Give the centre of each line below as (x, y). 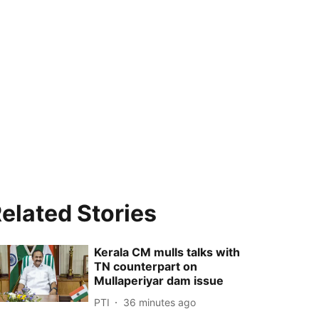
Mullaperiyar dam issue (159, 281)
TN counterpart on (146, 266)
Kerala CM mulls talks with (167, 252)
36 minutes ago (160, 302)
